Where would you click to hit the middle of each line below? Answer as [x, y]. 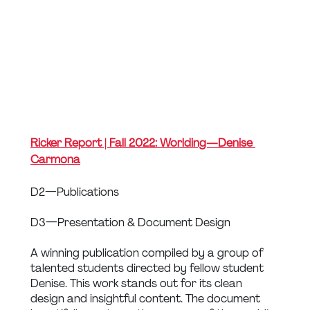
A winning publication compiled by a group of [148, 253]
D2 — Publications [75, 192]
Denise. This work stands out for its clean [138, 283]
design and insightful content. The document [147, 298]
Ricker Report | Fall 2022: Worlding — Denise [143, 143]
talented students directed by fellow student [148, 268]
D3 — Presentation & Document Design [130, 222]
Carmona [55, 159]
